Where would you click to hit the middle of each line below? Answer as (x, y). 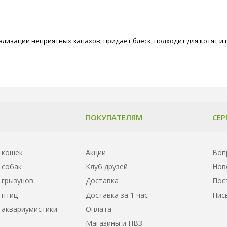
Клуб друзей (107, 166)
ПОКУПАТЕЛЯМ (114, 117)
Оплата (99, 209)
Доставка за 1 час (117, 195)
